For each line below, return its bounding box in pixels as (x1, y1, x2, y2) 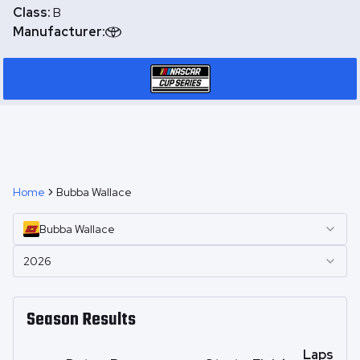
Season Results (27, 306, 136, 334)
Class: (13, 4, 53, 21)
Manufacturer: (13, 23, 105, 40)
